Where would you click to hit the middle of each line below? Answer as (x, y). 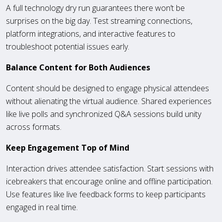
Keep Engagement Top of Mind (68, 147)
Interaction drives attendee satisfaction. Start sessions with (110, 168)
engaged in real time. (42, 207)
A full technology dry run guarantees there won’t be (95, 8)
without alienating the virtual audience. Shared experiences (109, 101)
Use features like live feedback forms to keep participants (106, 194)
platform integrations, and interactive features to (91, 33)
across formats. (34, 127)
